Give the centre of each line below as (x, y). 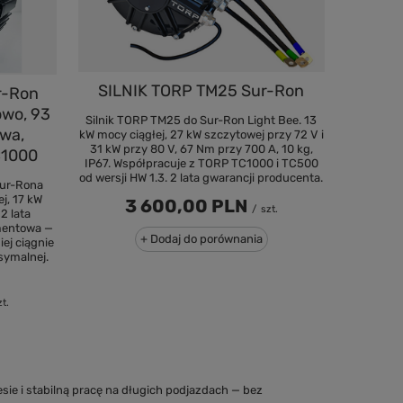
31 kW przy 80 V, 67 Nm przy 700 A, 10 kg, (201, 148)
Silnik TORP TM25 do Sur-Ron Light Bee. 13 (201, 120)
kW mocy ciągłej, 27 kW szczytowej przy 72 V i (201, 134)
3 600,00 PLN (186, 206)
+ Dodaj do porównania (201, 238)
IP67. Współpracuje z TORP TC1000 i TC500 (201, 163)
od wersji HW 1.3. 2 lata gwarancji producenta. (201, 177)
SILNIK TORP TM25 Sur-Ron (201, 90)
